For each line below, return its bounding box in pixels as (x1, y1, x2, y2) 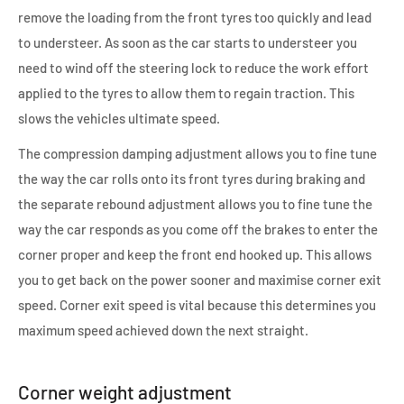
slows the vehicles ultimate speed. (18, 110, 220, 127)
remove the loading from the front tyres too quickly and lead (18, 9, 372, 26)
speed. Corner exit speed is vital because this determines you (18, 296, 376, 313)
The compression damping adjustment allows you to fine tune (18, 144, 377, 161)
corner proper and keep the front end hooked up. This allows (18, 245, 372, 262)
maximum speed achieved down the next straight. (18, 321, 308, 338)
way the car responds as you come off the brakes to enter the (18, 220, 378, 237)
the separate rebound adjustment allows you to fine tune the (18, 195, 372, 212)
